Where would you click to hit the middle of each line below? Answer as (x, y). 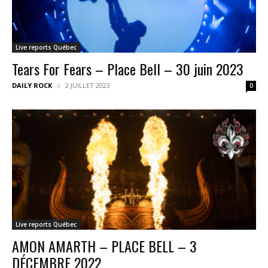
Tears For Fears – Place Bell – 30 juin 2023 (128, 68)
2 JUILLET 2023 (88, 85)
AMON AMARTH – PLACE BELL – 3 (104, 246)
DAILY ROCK (32, 85)
